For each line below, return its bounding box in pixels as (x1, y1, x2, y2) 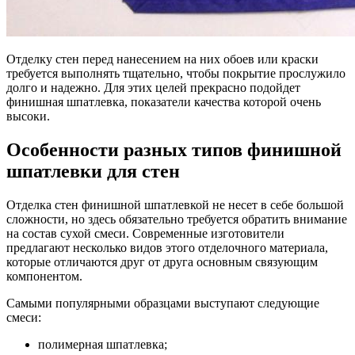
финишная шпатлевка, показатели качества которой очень (6, 95, 321, 109)
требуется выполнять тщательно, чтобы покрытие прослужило (6, 67, 345, 81)
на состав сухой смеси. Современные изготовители (6, 227, 284, 241)
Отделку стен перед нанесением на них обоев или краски (6, 52, 319, 67)
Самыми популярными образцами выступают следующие (6, 296, 319, 311)
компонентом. (6, 269, 82, 284)
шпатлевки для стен (6, 161, 180, 182)
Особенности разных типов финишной (6, 139, 342, 161)
